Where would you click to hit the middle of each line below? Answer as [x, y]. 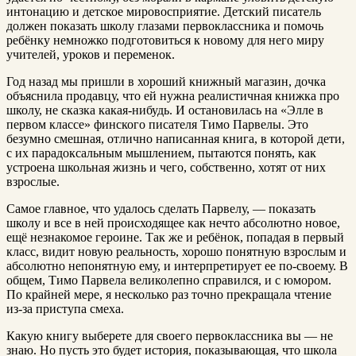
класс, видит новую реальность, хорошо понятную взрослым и [176, 252]
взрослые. [33, 182]
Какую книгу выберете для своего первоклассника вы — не [170, 336]
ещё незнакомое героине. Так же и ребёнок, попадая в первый [175, 238]
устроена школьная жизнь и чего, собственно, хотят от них [166, 168]
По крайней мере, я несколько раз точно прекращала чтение [169, 295]
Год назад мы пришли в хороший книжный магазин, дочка [166, 82]
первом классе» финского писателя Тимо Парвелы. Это [157, 125]
